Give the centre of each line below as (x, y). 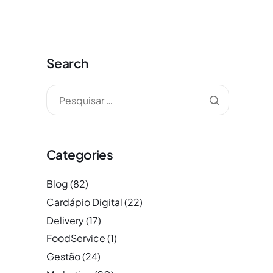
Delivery (65, 220)
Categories (80, 154)
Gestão (63, 257)
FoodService (76, 238)
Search (67, 63)
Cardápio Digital (84, 202)
